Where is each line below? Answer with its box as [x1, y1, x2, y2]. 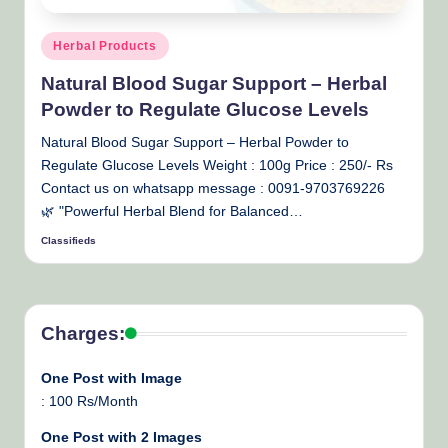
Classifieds [41, 235, 96, 247]
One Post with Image [41, 371, 182, 387]
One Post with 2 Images [41, 430, 202, 446]
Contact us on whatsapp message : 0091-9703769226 [41, 180, 385, 196]
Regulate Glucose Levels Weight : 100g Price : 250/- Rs [41, 157, 393, 173]
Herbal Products [53, 39, 157, 54]
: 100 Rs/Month [41, 394, 138, 410]
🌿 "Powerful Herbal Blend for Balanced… [41, 203, 303, 219]
